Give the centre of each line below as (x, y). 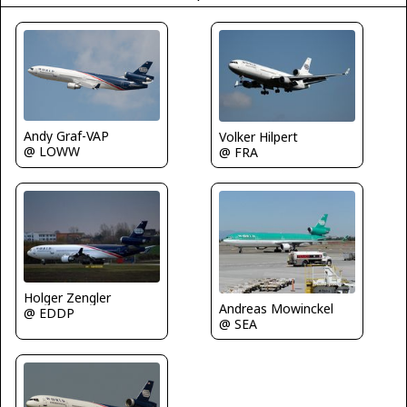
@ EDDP (49, 313)
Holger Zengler (67, 297)
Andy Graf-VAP (66, 135)
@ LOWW (52, 151)
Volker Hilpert (258, 137)
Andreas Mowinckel (276, 308)
